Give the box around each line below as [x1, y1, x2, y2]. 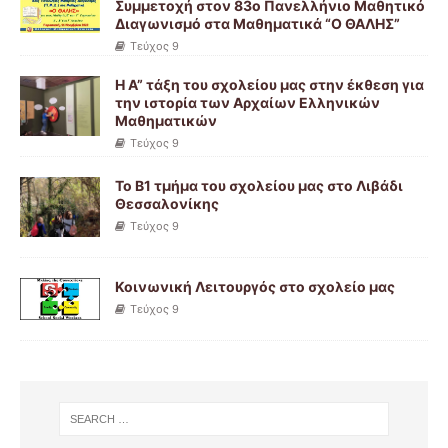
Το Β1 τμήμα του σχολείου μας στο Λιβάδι [115, 176, 403, 194]
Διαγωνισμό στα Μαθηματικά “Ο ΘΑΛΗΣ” [115, 14, 400, 32]
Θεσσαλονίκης [115, 194, 219, 212]
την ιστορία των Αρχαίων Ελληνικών [115, 93, 380, 111]
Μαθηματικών [115, 111, 217, 129]
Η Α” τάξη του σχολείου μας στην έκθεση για [115, 75, 424, 93]
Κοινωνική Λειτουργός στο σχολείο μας [115, 278, 395, 296]
